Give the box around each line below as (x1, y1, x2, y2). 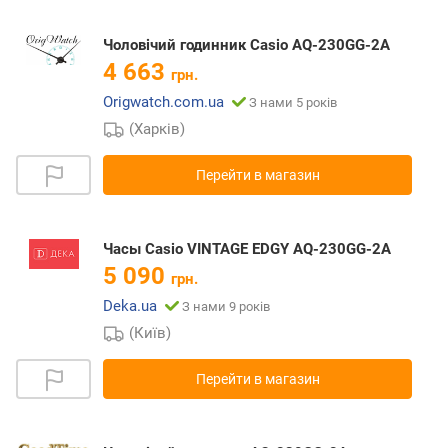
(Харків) (129, 120, 186, 139)
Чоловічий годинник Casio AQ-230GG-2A (103, 36, 390, 55)
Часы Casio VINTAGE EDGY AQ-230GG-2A (103, 240, 391, 259)
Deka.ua (103, 297, 157, 316)
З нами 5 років (249, 95, 337, 111)
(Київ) (129, 324, 172, 343)
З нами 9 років (182, 299, 270, 315)
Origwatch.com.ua (103, 93, 224, 112)
